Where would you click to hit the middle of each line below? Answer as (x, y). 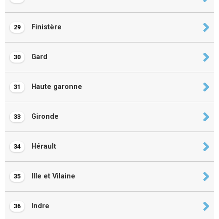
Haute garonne (56, 87)
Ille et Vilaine (52, 176)
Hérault (43, 146)
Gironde (44, 117)
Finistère (45, 27)
